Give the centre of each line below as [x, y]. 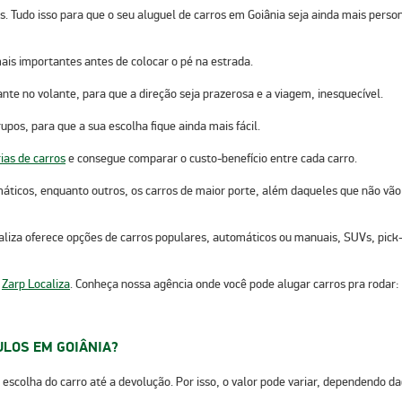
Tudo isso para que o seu [73, 14]
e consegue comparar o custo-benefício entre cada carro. [211, 158]
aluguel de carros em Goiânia [211, 14]
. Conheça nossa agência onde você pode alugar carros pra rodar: [235, 284]
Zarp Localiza [36, 284]
